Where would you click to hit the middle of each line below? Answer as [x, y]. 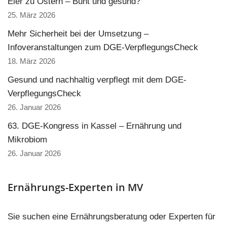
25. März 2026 [31, 15]
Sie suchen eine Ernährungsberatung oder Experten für [111, 217]
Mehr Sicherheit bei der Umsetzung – [78, 34]
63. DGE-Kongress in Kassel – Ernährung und [94, 126]
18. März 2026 [31, 61]
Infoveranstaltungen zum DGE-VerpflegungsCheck [103, 47]
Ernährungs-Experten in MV [75, 187]
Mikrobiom [27, 140]
